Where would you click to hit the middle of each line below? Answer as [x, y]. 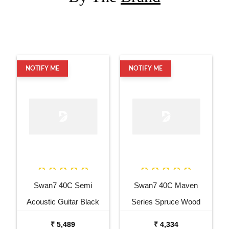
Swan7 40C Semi [63, 185]
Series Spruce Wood [166, 201]
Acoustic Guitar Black [63, 201]
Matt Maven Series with [63, 218]
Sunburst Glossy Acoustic [166, 218]
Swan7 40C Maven [166, 185]
